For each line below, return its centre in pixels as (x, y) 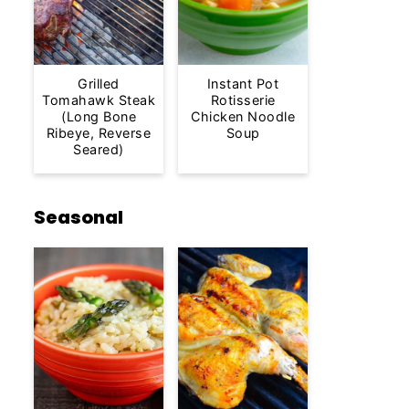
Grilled (99, 83)
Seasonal (79, 217)
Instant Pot (243, 83)
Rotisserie (243, 100)
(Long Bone (99, 116)
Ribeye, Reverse (99, 132)
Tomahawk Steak (99, 100)
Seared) (99, 149)
